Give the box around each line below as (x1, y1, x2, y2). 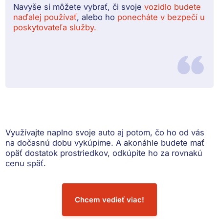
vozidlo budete (144, 1, 201, 12)
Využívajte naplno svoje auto (5, 127, 115, 137)
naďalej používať (13, 12, 77, 22)
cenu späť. (5, 158, 46, 168)
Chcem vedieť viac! (75, 195, 144, 204)
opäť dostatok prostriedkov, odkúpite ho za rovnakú (5, 148, 203, 158)
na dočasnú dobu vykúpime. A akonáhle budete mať (5, 137, 205, 148)
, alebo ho (77, 12, 118, 22)
